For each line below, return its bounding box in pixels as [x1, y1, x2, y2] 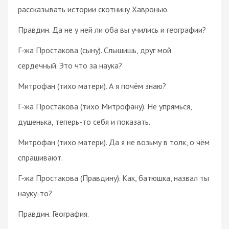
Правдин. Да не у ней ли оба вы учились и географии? [18, 24, 206, 35]
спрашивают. [18, 152, 63, 163]
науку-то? [18, 188, 52, 198]
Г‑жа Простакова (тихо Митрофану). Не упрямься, [18, 101, 192, 111]
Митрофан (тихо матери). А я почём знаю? [18, 80, 166, 91]
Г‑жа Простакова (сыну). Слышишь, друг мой [18, 44, 171, 55]
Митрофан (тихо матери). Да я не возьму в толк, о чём [18, 136, 210, 147]
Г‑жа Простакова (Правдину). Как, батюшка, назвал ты [18, 172, 209, 183]
